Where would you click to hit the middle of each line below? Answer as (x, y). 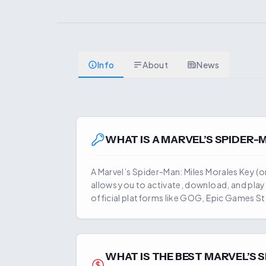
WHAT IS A (133, 140)
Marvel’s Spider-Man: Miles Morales (168, 172)
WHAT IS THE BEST (155, 256)
